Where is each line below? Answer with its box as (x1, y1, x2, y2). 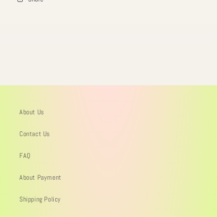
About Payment (19, 173, 62, 182)
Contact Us (19, 129, 50, 139)
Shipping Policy (19, 195, 61, 204)
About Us (19, 108, 44, 117)
